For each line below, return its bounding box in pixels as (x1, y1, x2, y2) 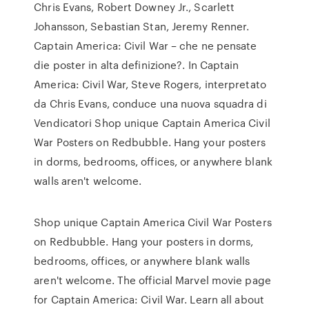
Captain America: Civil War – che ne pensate (34, 38, 257, 53)
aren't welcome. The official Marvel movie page (34, 272, 271, 288)
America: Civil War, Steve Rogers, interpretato (34, 77, 266, 92)
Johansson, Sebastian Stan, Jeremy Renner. (34, 19, 250, 34)
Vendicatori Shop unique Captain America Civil (34, 115, 270, 130)
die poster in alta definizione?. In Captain (34, 57, 239, 72)
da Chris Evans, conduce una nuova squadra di (34, 96, 267, 111)
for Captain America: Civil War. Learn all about (34, 292, 264, 307)
